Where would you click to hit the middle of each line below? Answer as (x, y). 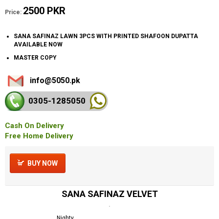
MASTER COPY (35, 57)
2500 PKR (44, 11)
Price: (13, 12)
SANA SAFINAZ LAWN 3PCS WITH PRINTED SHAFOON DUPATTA (106, 36)
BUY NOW (43, 163)
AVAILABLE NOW (38, 44)
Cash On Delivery (34, 125)
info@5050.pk (55, 80)
